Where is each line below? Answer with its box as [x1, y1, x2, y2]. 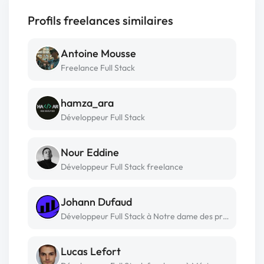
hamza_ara [61, 95, 114, 110]
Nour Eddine [61, 145, 119, 159]
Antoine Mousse [61, 46, 136, 60]
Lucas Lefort [61, 244, 121, 258]
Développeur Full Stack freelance [61, 161, 183, 172]
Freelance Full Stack [61, 62, 135, 73]
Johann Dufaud [61, 194, 132, 209]
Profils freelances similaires [28, 12, 173, 28]
